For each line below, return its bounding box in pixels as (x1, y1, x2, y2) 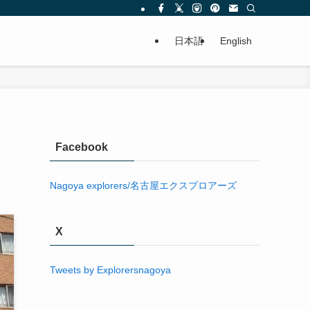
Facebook (55, 141, 108, 153)
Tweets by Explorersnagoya (50, 249, 171, 260)
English (220, 35, 252, 46)
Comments (55, 295, 113, 307)
